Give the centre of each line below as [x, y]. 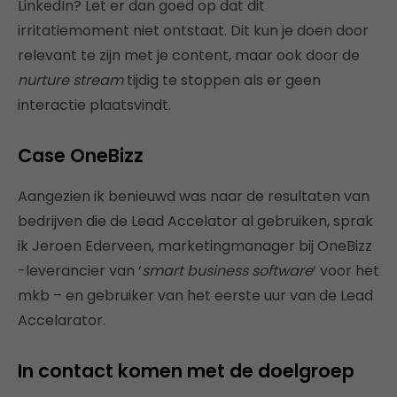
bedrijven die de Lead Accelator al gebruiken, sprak [195, 222]
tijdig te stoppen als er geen [222, 81]
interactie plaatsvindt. [94, 105]
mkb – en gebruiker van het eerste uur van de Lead [195, 296]
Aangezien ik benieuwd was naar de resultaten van [194, 197]
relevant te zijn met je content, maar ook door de [189, 56]
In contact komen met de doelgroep [186, 371]
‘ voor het [346, 271]
